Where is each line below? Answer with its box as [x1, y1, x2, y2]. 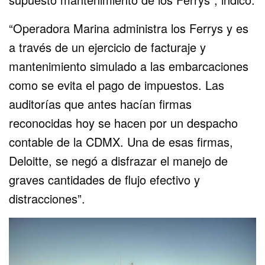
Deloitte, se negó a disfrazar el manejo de [9, 151, 228, 169]
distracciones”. [9, 189, 85, 207]
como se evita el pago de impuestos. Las [9, 76, 225, 93]
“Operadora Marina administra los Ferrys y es [9, 19, 249, 37]
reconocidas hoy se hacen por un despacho [9, 114, 238, 131]
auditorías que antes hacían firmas [9, 95, 192, 112]
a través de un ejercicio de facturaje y [9, 38, 206, 56]
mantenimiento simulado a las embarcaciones [9, 57, 249, 75]
